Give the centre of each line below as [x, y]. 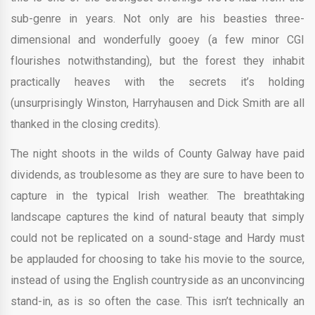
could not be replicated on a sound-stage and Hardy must [157, 238]
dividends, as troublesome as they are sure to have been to [157, 174]
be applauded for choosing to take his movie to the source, [157, 259]
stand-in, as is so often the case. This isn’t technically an [157, 301]
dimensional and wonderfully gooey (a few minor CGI [157, 39]
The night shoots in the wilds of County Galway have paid [157, 153]
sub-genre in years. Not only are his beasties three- [157, 18]
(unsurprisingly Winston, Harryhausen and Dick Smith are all [157, 103]
